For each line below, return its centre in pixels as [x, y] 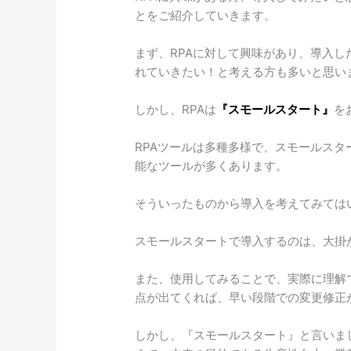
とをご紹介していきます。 [206, 16]
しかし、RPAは [176, 110]
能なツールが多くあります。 [212, 166]
